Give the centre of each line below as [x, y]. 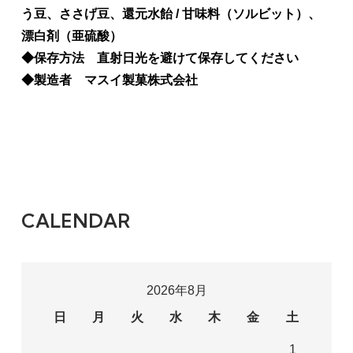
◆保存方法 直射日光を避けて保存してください [160, 58]
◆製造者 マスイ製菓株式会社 [109, 80]
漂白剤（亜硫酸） [71, 35]
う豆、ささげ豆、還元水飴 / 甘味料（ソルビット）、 [171, 13]
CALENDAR [75, 220]
